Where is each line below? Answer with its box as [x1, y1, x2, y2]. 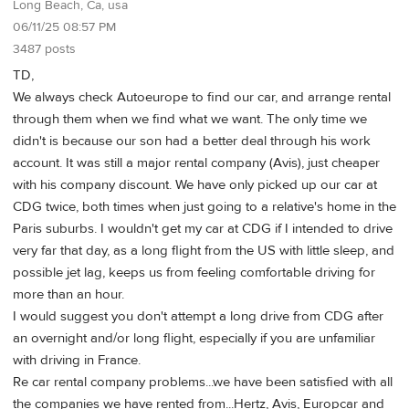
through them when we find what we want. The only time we [13, 110, 367, 128]
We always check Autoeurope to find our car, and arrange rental [13, 88, 391, 106]
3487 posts [13, 41, 76, 58]
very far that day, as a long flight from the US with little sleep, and [13, 241, 394, 259]
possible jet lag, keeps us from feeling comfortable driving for [13, 263, 375, 281]
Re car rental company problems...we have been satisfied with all [13, 372, 393, 391]
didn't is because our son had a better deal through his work [13, 131, 371, 150]
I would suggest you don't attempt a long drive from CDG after [13, 307, 383, 325]
